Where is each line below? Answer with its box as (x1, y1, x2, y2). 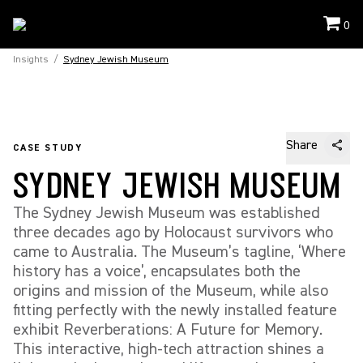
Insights (13, 53, 49, 66)
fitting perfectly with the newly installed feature (13, 300, 337, 320)
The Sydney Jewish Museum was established (13, 203, 320, 223)
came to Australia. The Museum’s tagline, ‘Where (13, 241, 346, 262)
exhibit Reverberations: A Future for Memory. (13, 319, 322, 340)
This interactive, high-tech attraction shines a (13, 339, 324, 359)
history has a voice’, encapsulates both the (13, 261, 301, 281)
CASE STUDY (13, 142, 83, 154)
